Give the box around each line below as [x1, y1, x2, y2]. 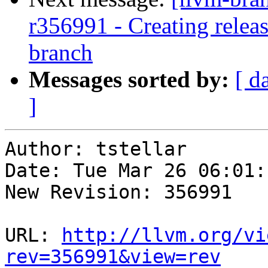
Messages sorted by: [29, 66, 229, 93]
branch [29, 39, 93, 66]
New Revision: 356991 [5, 181, 232, 203]
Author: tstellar [5, 138, 187, 160]
